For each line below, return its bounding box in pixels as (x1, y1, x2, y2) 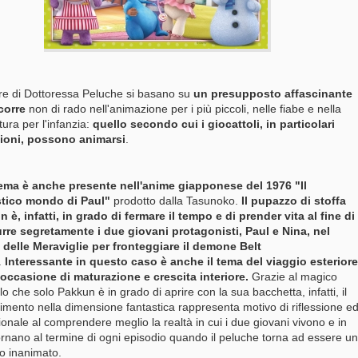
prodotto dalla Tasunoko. (110, 194, 241, 207)
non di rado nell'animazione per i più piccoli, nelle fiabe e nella (26, 102, 341, 115)
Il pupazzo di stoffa (241, 194, 346, 207)
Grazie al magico (252, 270, 337, 283)
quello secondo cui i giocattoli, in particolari (89, 117, 335, 130)
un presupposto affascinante (190, 87, 352, 100)
